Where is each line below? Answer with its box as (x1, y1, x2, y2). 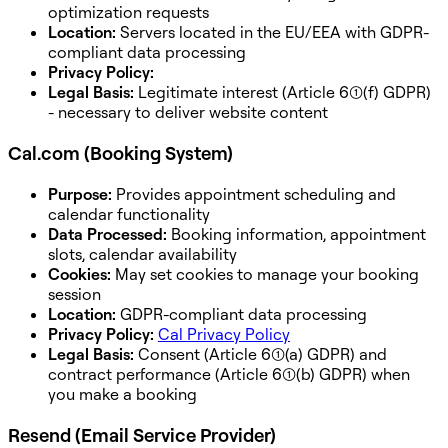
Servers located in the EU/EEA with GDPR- (116, 22, 429, 43)
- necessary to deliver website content (48, 102, 328, 123)
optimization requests (48, 2, 209, 23)
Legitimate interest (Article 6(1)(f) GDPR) (134, 82, 431, 103)
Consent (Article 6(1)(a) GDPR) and (134, 343, 387, 364)
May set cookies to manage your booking (111, 263, 419, 284)
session (48, 283, 101, 304)
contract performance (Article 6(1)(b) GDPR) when (48, 363, 410, 384)
